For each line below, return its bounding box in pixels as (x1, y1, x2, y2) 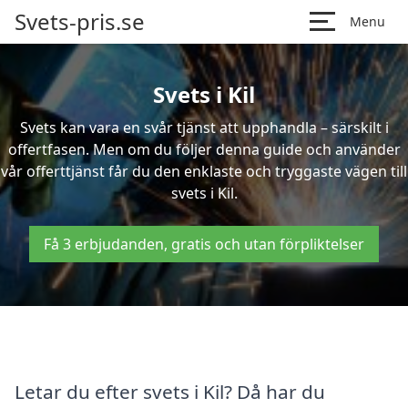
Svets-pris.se (15, 6, 145, 36)
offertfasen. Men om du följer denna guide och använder (7, 139, 401, 159)
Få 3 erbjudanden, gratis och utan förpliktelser (44, 234, 364, 254)
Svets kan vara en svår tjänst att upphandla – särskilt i (19, 117, 389, 138)
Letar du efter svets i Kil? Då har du (15, 378, 325, 404)
